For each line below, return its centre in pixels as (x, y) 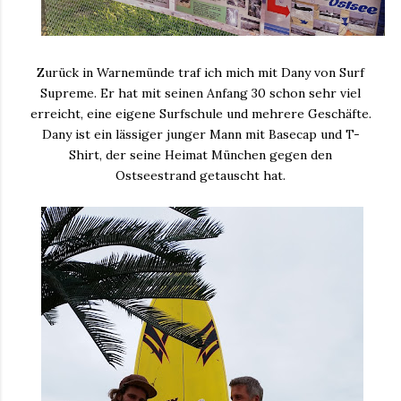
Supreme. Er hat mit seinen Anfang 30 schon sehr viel (200, 93)
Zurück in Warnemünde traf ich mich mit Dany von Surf (200, 72)
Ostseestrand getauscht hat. (200, 175)
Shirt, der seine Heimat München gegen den (200, 154)
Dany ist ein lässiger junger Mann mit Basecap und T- (200, 134)
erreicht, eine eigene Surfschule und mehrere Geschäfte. (200, 113)
